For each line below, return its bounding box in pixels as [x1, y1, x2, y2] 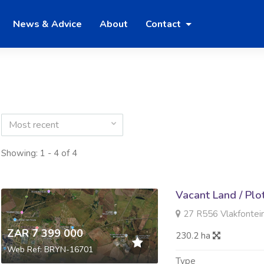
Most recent [8, 118, 59, 132]
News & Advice [13, 17, 82, 31]
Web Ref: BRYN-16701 [6, 243, 93, 255]
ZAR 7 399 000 [6, 226, 83, 240]
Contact [146, 17, 183, 31]
